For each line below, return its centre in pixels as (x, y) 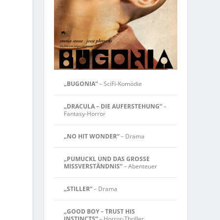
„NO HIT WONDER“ (92, 136)
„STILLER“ (78, 189)
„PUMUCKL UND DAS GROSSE (107, 159)
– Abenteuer (140, 166)
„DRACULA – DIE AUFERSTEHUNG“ (113, 106)
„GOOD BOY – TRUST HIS (100, 211)
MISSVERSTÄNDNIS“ (93, 166)
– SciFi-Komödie (120, 83)
